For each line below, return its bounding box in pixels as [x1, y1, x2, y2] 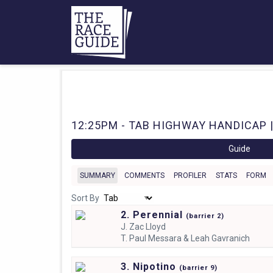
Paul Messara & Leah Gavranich [129, 233, 250, 243]
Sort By [71, 193, 101, 203]
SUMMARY [80, 171, 115, 180]
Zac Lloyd [129, 221, 166, 232]
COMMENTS [124, 171, 165, 180]
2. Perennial [120, 208, 186, 221]
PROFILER [174, 171, 207, 180]
